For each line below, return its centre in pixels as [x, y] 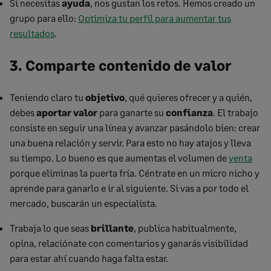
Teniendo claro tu [47, 97]
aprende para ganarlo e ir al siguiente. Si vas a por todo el [129, 188]
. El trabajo [236, 112]
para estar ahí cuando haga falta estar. [89, 258]
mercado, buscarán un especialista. [83, 203]
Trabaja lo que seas [50, 228]
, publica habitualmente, [185, 228]
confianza [189, 112]
